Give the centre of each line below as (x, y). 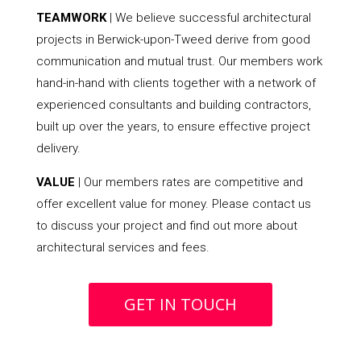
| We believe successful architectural (208, 17)
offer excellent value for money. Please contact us (173, 203)
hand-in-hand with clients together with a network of (176, 83)
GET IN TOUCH (180, 304)
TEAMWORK (71, 17)
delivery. (58, 148)
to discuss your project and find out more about (166, 225)
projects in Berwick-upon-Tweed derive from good (173, 39)
